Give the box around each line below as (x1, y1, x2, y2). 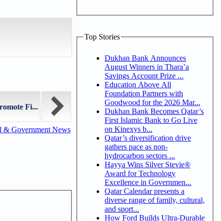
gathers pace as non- (105, 142, 168, 151)
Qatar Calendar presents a (105, 186, 184, 195)
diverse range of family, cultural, (105, 195, 205, 204)
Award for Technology (105, 169, 176, 178)
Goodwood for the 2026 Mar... (105, 98, 200, 107)
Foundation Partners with (105, 89, 183, 98)
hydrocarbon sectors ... (105, 151, 175, 160)
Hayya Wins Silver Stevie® (105, 160, 190, 169)
